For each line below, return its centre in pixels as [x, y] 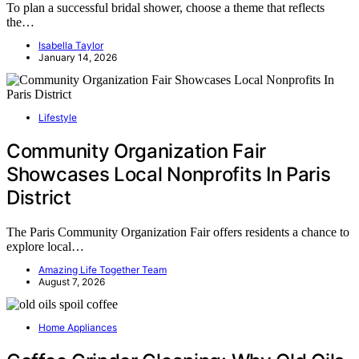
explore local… [45, 247]
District [39, 198]
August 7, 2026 [72, 282]
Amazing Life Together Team [103, 270]
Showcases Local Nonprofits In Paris [169, 175]
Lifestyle [58, 118]
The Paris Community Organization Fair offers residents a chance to [178, 232]
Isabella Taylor [71, 46]
